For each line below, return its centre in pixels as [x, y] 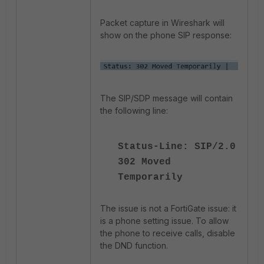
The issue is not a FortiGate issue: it [168, 209]
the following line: [134, 111]
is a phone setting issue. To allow [164, 221]
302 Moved [144, 162]
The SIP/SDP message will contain [166, 98]
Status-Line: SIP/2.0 [177, 147]
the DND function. [134, 246]
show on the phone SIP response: [166, 35]
